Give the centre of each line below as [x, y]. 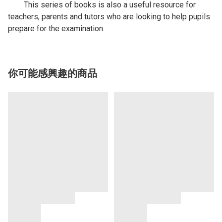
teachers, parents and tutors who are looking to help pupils [109, 17]
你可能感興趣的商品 [53, 74]
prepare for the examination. [56, 29]
